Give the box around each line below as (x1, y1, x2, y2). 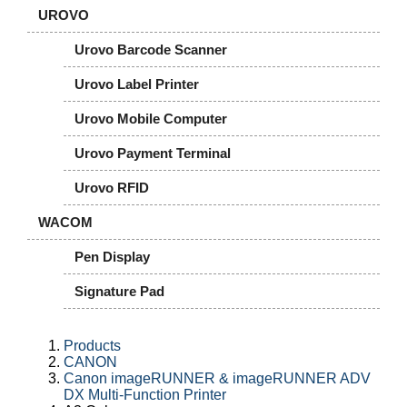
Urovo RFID (74, 180, 149, 195)
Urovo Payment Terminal (74, 145, 231, 161)
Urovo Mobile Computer (74, 111, 227, 126)
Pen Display (74, 249, 150, 264)
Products (64, 338, 121, 353)
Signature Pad (74, 283, 164, 299)
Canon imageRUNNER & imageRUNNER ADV (64, 371, 371, 386)
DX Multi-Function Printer (64, 387, 226, 402)
